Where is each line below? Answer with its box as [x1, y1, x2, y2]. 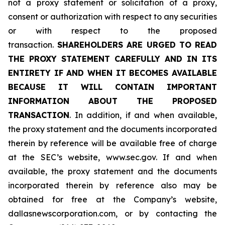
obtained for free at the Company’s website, [8, 194, 217, 204]
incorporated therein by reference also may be [8, 180, 217, 190]
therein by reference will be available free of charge [8, 138, 217, 148]
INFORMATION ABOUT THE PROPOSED [8, 96, 217, 106]
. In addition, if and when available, [69, 110, 217, 120]
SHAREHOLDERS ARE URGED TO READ [54, 40, 217, 50]
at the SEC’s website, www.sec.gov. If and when [8, 152, 217, 162]
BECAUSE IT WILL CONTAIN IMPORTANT [8, 82, 217, 92]
